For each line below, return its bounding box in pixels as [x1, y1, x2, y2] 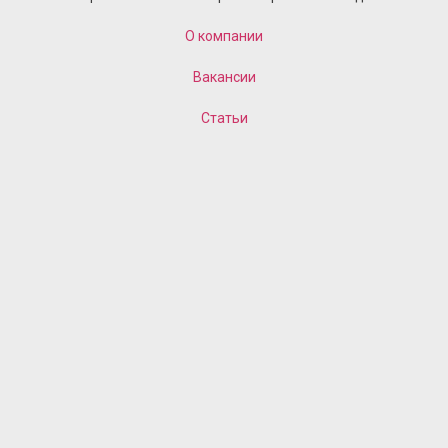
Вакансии [192, 69, 256, 86]
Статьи [200, 110, 248, 127]
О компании [185, 28, 263, 45]
